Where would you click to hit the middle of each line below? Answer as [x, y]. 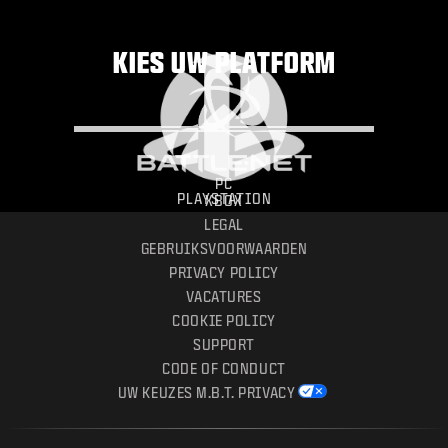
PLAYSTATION [224, 198]
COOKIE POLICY [224, 321]
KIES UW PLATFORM [224, 62]
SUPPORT [224, 345]
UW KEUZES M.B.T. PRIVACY [206, 393]
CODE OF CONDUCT [224, 369]
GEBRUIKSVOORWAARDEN [224, 249]
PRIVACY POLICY [224, 273]
